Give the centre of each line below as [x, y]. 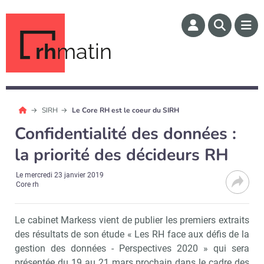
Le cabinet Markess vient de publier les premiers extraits [132, 220]
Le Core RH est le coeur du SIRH [126, 110]
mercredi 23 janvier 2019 [65, 175]
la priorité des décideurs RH [122, 155]
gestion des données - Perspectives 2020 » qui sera [132, 248]
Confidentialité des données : [126, 134]
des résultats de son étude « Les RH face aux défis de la [132, 234]
